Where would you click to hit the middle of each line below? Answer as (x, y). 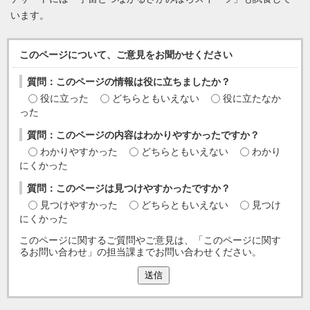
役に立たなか (252, 99)
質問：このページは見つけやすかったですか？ (129, 189)
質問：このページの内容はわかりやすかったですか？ (143, 135)
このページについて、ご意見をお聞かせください (126, 55)
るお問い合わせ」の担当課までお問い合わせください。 (140, 252)
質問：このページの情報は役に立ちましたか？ (129, 82)
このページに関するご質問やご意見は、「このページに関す (150, 240)
